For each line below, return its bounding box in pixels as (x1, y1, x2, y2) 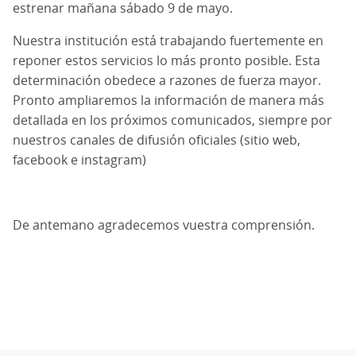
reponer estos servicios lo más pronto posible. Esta (13, 51, 320, 69)
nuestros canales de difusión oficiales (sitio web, (13, 130, 300, 149)
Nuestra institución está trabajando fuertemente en (13, 31, 323, 49)
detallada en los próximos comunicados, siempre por (13, 110, 332, 129)
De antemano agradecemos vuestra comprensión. (13, 215, 315, 234)
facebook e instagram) (13, 150, 146, 168)
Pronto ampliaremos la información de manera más (13, 91, 324, 109)
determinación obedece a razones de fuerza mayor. (13, 71, 321, 89)
